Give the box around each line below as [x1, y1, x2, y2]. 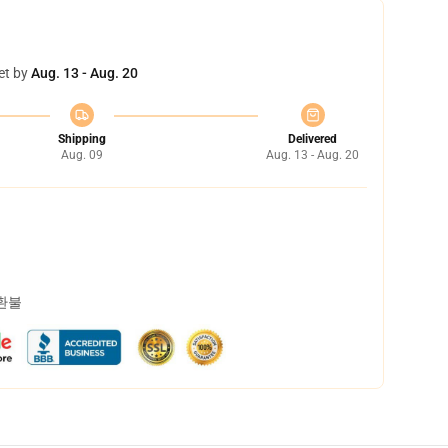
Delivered [288, 132, 337, 146]
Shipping [57, 132, 106, 146]
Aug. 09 [60, 148, 103, 162]
